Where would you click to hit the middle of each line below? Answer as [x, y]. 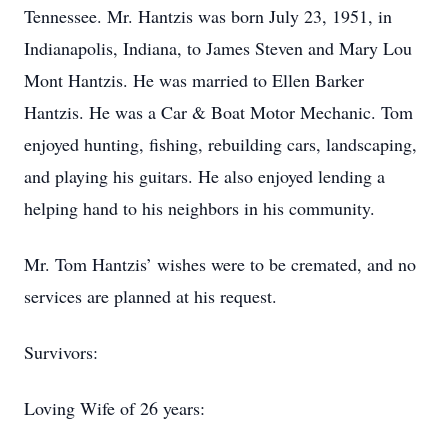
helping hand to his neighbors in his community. [199, 208]
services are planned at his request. [150, 296]
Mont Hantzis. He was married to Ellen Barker [194, 80]
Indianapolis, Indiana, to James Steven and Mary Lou [218, 48]
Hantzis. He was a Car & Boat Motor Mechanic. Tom [218, 112]
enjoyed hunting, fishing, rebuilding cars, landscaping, [220, 144]
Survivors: [61, 352]
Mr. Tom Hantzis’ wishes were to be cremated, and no [220, 264]
